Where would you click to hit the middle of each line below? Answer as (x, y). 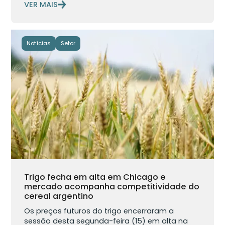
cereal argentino (59, 196)
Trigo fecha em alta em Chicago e (95, 177)
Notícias (38, 43)
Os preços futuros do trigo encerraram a (99, 211)
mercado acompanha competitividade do (112, 186)
